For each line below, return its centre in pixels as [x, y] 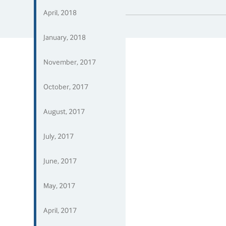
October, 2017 [66, 87]
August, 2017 [64, 111]
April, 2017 [60, 210]
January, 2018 [65, 37]
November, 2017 [70, 62]
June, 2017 [60, 161]
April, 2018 [60, 13]
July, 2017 [59, 136]
